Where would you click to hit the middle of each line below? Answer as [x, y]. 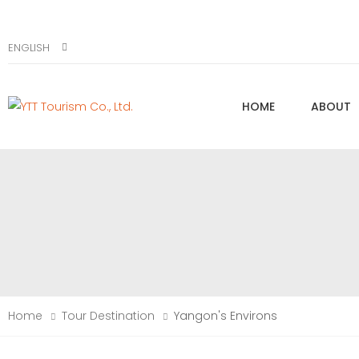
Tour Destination [108, 316]
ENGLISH [29, 48]
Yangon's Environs [226, 316]
